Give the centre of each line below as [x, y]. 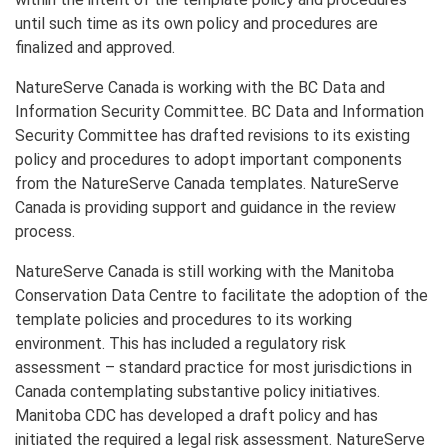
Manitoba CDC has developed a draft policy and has [196, 415]
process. [45, 231]
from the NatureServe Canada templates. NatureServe [207, 183]
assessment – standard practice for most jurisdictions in [213, 367]
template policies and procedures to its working [183, 319]
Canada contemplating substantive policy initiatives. [197, 391]
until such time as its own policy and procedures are [196, 23]
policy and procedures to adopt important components [208, 159]
